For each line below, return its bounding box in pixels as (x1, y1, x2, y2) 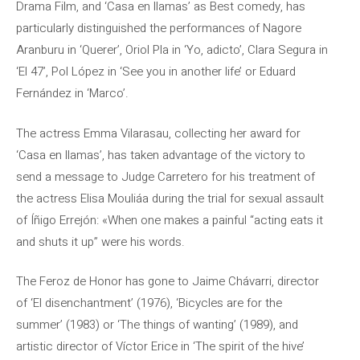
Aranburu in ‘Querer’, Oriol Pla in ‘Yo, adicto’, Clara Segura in (16, 41, 328, 59)
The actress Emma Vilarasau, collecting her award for (16, 124, 301, 142)
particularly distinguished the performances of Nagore (16, 19, 301, 37)
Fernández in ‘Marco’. (16, 84, 129, 102)
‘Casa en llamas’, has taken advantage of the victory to (16, 145, 305, 164)
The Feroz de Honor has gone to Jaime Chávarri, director (16, 272, 319, 290)
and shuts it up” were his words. (16, 232, 185, 251)
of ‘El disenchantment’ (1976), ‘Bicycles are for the (16, 294, 282, 312)
